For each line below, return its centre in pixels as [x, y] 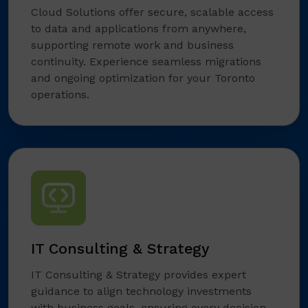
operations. [60, 95]
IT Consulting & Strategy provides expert [139, 275]
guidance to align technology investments [141, 291]
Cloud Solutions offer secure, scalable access [152, 12]
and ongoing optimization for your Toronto [143, 78]
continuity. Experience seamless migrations [146, 62]
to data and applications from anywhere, [139, 29]
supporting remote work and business [132, 45]
